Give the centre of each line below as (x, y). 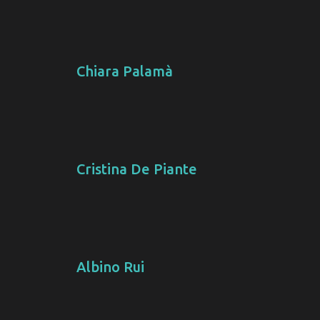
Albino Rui (110, 267)
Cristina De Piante (136, 169)
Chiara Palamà (124, 71)
